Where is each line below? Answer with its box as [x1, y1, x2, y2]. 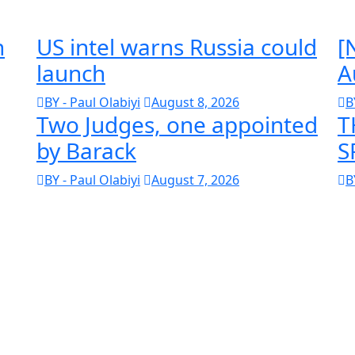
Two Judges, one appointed [36, 109, 318, 139]
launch [36, 57, 105, 88]
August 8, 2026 [151, 93, 239, 111]
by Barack [36, 135, 136, 166]
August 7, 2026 [151, 170, 239, 189]
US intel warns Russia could [36, 31, 317, 62]
